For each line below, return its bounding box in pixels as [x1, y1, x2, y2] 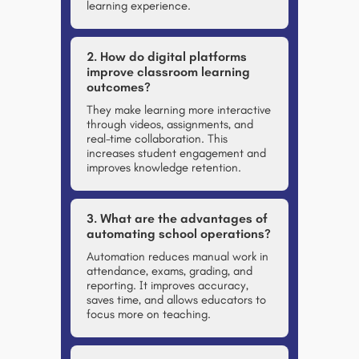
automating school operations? [87, 226, 271, 241]
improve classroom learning [87, 64, 250, 79]
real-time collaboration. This [87, 131, 228, 146]
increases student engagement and [87, 146, 266, 160]
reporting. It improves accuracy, [87, 278, 248, 292]
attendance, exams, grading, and [87, 264, 252, 278]
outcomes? [87, 79, 151, 95]
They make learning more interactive [87, 103, 271, 117]
